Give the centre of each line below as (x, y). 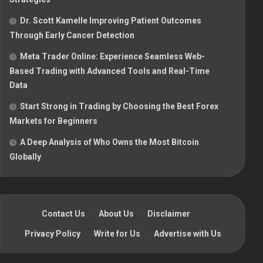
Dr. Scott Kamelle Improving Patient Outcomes (111, 21)
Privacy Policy (52, 234)
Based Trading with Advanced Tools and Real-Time (109, 71)
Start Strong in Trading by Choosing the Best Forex (119, 107)
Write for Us (117, 234)
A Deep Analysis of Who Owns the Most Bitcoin (109, 142)
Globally (25, 157)
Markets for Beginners (53, 121)
